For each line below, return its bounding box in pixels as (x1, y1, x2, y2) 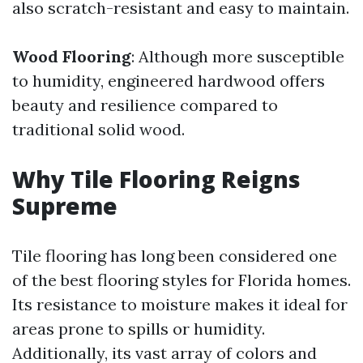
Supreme (12, 190, 117, 221)
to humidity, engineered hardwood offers (12, 70, 325, 91)
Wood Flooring (12, 46, 131, 66)
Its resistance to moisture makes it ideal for (12, 294, 348, 314)
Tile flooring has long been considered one (12, 246, 337, 266)
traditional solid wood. (12, 119, 185, 139)
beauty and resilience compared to (12, 95, 278, 115)
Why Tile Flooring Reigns (12, 164, 301, 194)
